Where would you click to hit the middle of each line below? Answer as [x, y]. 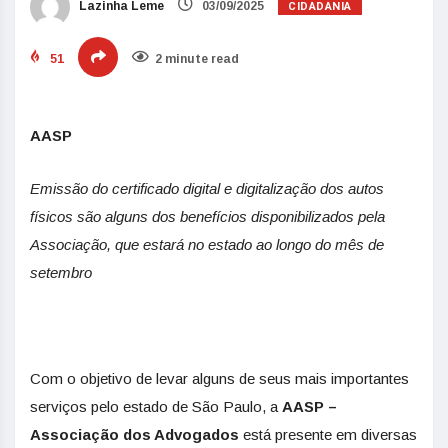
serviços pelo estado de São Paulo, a [156, 406]
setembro [63, 272]
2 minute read [197, 59]
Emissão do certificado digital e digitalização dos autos [207, 188]
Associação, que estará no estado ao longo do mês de [207, 244]
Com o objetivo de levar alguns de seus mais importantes [219, 378]
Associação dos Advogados [134, 434]
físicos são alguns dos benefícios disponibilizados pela [207, 216]
